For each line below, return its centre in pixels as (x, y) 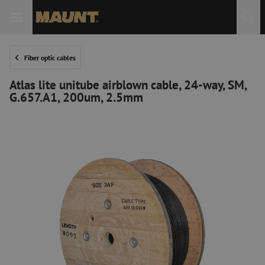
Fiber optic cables (50, 57)
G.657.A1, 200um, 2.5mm (76, 97)
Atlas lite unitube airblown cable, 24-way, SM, (128, 85)
